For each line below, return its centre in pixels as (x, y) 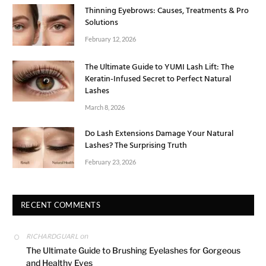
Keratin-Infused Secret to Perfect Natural (158, 79)
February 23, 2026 (110, 161)
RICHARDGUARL (52, 236)
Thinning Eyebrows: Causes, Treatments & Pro (167, 11)
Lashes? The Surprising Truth (136, 145)
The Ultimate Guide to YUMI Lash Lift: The (159, 67)
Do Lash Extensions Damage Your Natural (159, 134)
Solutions (102, 23)
